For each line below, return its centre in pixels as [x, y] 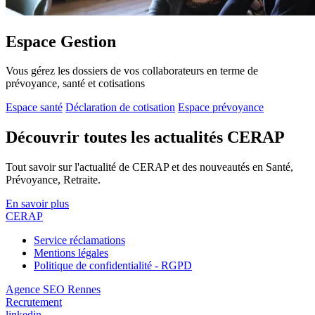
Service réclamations [79, 240]
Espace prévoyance [221, 108]
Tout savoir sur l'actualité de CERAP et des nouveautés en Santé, [149, 167]
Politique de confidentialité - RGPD [113, 266]
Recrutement [34, 302]
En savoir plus [37, 204]
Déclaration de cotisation [120, 108]
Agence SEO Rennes [53, 290]
